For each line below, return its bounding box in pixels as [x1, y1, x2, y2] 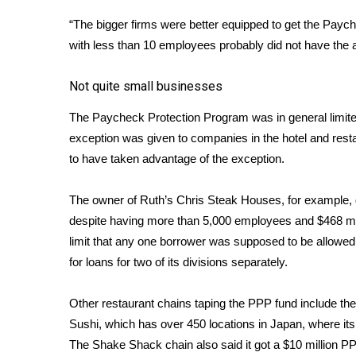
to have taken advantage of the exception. [69, 152, 288, 165]
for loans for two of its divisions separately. [69, 255, 288, 269]
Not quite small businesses [69, 79, 222, 94]
